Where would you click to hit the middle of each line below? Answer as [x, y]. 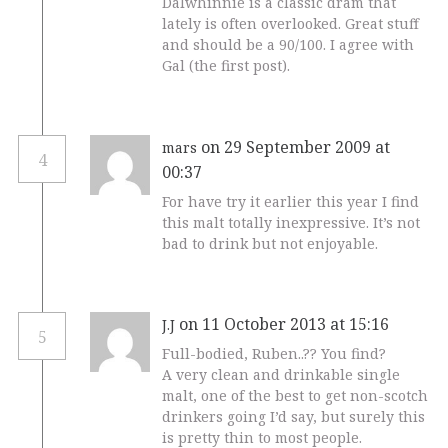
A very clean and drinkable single [281, 375]
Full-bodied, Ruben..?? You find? [274, 354]
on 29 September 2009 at [295, 146]
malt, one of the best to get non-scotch [295, 396]
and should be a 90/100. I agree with [288, 44]
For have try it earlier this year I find [290, 201]
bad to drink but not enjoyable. [270, 243]
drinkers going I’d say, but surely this [293, 417]
